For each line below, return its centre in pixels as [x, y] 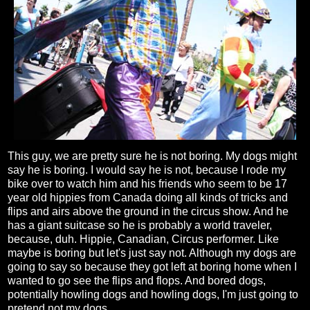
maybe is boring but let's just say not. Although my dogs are [152, 253]
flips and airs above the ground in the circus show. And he [148, 212]
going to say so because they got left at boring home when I [152, 267]
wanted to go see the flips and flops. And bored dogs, [137, 281]
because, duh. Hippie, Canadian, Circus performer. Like [143, 239]
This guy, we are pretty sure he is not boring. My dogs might [152, 156]
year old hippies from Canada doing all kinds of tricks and [148, 198]
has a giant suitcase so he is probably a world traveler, [140, 226]
